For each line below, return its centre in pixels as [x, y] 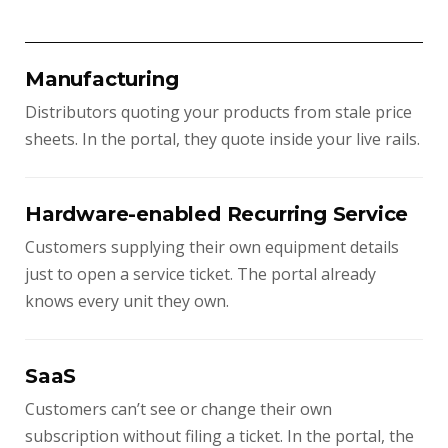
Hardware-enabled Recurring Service [217, 214]
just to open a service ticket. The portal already [200, 274]
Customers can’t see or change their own [178, 409]
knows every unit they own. [127, 301]
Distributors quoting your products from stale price [218, 112]
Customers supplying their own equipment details [212, 247]
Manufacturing [102, 79]
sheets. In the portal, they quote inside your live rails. [222, 139]
